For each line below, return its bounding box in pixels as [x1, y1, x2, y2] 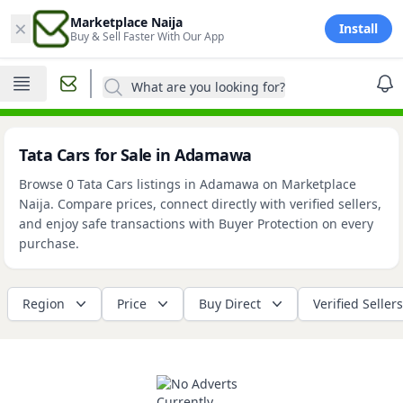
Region [22, 295, 65, 312]
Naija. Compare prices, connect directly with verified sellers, [19, 195, 381, 212]
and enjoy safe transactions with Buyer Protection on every [19, 215, 373, 232]
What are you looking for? [131, 78, 285, 95]
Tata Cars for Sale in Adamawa [19, 144, 252, 166]
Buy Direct [199, 295, 261, 312]
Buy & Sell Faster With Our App [70, 29, 224, 44]
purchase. [19, 235, 79, 252]
